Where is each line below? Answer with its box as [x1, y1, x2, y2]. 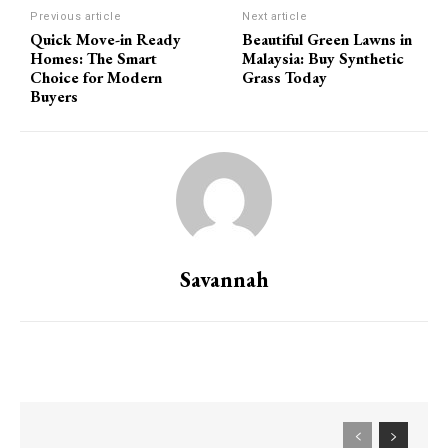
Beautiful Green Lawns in [242, 28, 413, 50]
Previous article [30, 9, 121, 23]
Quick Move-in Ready [30, 28, 181, 50]
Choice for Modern [30, 66, 162, 88]
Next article [242, 9, 308, 23]
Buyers [30, 85, 78, 107]
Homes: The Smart [30, 47, 157, 69]
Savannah [179, 264, 269, 294]
